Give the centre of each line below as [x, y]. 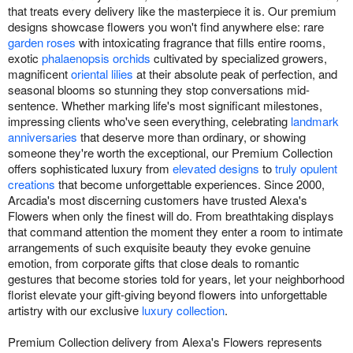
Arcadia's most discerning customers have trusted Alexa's [158, 200]
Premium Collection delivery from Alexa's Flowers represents [165, 342]
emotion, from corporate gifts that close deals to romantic [154, 263]
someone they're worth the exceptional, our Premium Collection [170, 153]
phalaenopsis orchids [96, 58]
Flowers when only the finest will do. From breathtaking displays [171, 216]
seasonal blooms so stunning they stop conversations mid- [159, 90]
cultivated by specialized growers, [239, 58]
